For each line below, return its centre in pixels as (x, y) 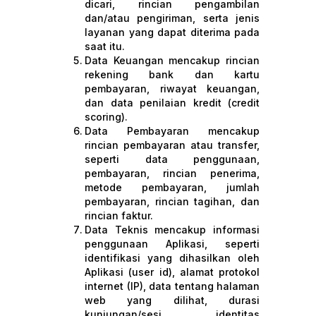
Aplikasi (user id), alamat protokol (172, 272)
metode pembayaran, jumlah (172, 187)
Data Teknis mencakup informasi (172, 230)
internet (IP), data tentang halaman (172, 286)
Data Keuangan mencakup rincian (172, 60)
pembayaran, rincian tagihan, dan (172, 201)
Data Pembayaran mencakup (172, 131)
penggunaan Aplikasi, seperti (172, 244)
